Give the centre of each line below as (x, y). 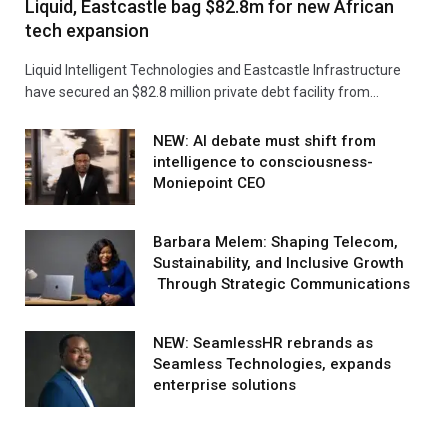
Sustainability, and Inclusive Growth (278, 262)
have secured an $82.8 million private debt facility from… (202, 91)
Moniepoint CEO (209, 182)
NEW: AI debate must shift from (264, 140)
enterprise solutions (224, 384)
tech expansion (87, 30)
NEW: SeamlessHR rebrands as (263, 342)
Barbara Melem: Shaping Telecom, (275, 241)
